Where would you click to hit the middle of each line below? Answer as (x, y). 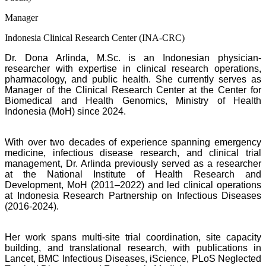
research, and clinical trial (201, 153)
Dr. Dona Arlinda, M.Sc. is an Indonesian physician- (133, 58)
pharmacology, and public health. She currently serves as (133, 79)
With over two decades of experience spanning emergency (133, 142)
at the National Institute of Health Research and (133, 174)
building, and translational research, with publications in (133, 248)
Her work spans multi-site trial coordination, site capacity (133, 237)
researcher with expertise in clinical (88, 68)
